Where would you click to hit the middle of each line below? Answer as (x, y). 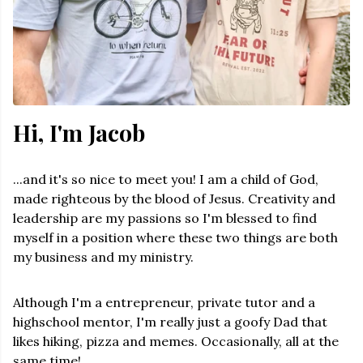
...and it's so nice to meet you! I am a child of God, (166, 179)
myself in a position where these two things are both (175, 238)
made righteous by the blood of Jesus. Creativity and (174, 199)
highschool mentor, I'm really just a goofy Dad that (170, 322)
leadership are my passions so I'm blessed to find (165, 218)
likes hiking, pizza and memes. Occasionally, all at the (176, 342)
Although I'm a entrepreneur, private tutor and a (164, 303)
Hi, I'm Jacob (79, 133)
